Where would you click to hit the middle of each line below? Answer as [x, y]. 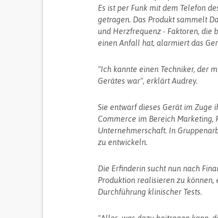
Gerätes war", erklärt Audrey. [147, 81]
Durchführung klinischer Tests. [150, 192]
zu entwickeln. [122, 142]
